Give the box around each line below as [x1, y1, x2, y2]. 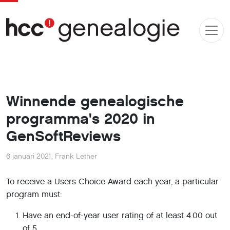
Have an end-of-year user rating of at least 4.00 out [23, 210, 217, 220]
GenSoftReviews [6, 127, 121, 145]
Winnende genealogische [6, 92, 184, 110]
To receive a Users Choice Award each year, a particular [6, 177, 219, 186]
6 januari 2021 [6, 152, 51, 161]
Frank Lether [55, 152, 97, 161]
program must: [6, 189, 62, 199]
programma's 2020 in [6, 110, 155, 128]
